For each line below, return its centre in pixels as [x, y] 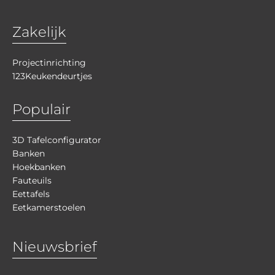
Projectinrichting [49, 62]
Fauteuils [32, 180]
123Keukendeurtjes [52, 76]
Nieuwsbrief [55, 246]
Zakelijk [39, 32]
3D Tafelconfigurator [57, 140]
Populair [41, 109]
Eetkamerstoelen [49, 207]
